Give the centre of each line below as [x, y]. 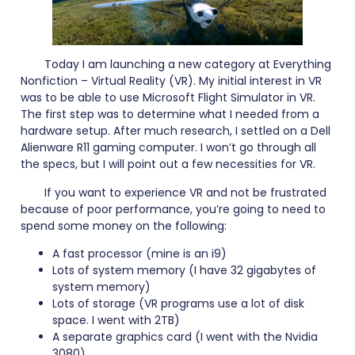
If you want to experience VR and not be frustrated [185, 192]
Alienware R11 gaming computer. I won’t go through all [168, 148]
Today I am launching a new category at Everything [188, 65]
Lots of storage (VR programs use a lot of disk [178, 304]
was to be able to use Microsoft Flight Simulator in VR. [168, 98]
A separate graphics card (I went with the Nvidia [185, 337]
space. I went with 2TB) [116, 321]
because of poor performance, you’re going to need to [173, 209]
